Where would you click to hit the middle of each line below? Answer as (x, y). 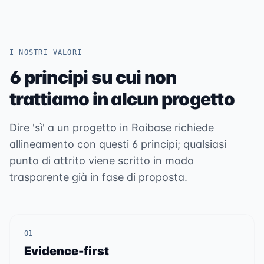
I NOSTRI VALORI (46, 52)
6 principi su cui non (93, 77)
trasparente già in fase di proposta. (98, 177)
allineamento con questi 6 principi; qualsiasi (118, 144)
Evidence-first (67, 251)
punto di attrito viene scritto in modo (102, 161)
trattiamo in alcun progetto (122, 99)
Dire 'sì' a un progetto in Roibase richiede (112, 128)
